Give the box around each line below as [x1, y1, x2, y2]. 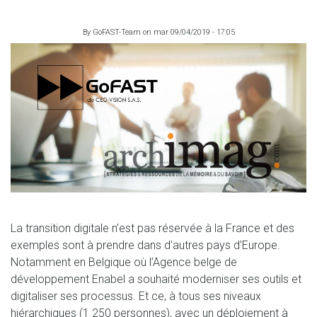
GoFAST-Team [92, 28, 141, 37]
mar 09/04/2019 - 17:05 [153, 28, 235, 37]
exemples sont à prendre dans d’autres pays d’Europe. [11, 238, 280, 253]
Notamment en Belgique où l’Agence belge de [11, 255, 237, 270]
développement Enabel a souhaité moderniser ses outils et [11, 272, 301, 287]
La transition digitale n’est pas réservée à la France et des [11, 221, 294, 236]
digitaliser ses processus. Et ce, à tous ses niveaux [11, 289, 261, 304]
